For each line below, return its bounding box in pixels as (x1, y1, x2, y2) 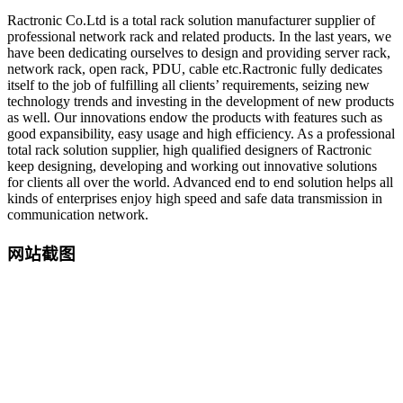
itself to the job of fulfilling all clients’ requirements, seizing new (7, 77, 370, 94)
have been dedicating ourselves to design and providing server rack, (7, 45, 390, 61)
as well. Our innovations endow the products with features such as (7, 110, 382, 126)
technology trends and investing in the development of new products (7, 94, 394, 110)
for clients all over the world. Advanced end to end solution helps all (7, 175, 393, 191)
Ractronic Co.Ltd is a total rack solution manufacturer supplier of (7, 13, 375, 29)
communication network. (7, 207, 148, 223)
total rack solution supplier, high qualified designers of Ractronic (7, 142, 372, 158)
